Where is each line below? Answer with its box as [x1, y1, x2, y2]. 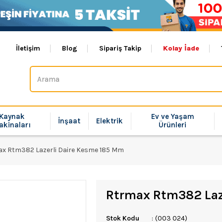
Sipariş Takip [99, 44, 141, 53]
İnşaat [57, 116, 80, 125]
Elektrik [96, 116, 123, 125]
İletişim [16, 44, 40, 53]
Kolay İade [163, 44, 199, 53]
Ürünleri [159, 120, 187, 129]
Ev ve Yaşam [151, 112, 194, 121]
